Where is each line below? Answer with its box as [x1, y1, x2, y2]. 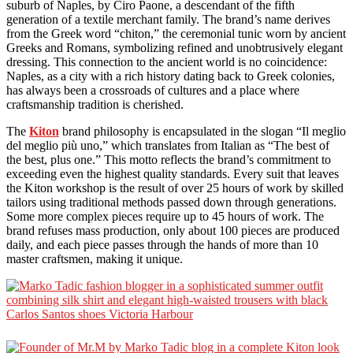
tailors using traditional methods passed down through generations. [6, 195, 336, 210]
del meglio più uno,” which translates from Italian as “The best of [6, 139, 329, 153]
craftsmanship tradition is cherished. [6, 98, 184, 112]
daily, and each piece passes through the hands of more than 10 [6, 238, 318, 252]
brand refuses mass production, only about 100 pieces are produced [6, 224, 340, 238]
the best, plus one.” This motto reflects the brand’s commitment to [6, 153, 331, 167]
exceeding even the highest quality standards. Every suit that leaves [6, 167, 339, 181]
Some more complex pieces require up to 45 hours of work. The [6, 210, 324, 224]
